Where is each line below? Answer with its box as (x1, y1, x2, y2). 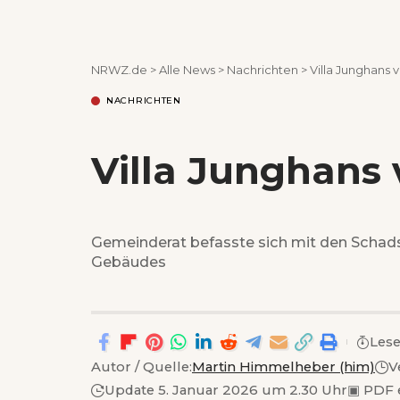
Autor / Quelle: (91, 359, 192, 375)
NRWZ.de (91, 62, 147, 77)
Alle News (159, 62, 215, 77)
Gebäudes (91, 253, 166, 271)
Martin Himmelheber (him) (192, 359, 375, 375)
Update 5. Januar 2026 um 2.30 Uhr (104, 381, 347, 398)
